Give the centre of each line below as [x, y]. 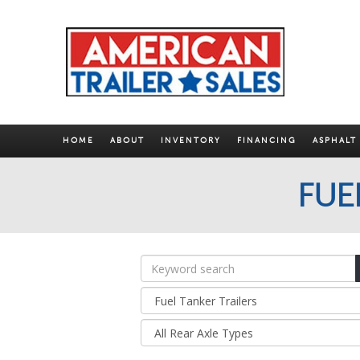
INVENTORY [191, 141]
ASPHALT [335, 141]
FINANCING [267, 141]
